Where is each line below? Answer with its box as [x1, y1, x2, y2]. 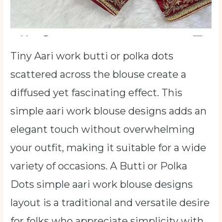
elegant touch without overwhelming [10, 123, 195, 136]
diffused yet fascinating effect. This [10, 87, 183, 99]
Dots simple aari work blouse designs [10, 178, 193, 191]
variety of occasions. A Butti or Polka [10, 160, 188, 172]
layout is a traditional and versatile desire [10, 197, 210, 209]
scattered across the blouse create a [10, 68, 187, 81]
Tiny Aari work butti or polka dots [10, 50, 174, 62]
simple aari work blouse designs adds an [10, 105, 207, 117]
